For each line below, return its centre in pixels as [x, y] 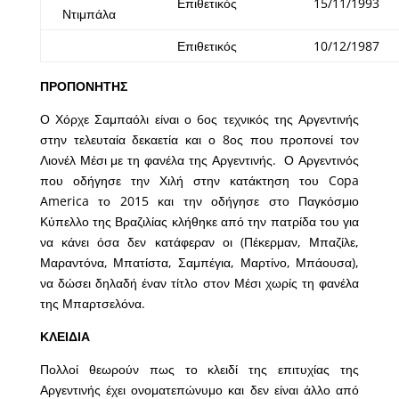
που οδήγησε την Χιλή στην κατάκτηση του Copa [199, 181]
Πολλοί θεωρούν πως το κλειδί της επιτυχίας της [199, 370]
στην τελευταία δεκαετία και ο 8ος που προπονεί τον [199, 140]
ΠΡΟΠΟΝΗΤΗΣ [83, 86]
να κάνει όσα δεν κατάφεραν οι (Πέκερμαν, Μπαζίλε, [199, 242]
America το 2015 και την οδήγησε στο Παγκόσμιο [199, 201]
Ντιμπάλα [89, 14]
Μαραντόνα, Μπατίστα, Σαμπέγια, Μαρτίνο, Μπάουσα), [199, 263]
